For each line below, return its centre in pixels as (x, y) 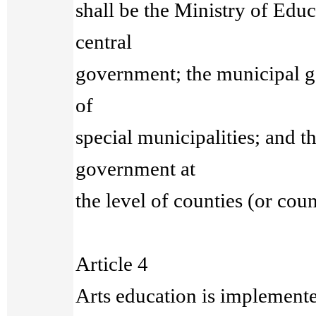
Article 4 (112, 264)
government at (136, 169)
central (104, 42)
